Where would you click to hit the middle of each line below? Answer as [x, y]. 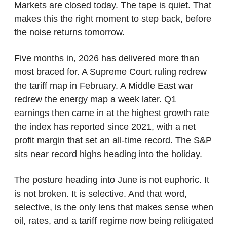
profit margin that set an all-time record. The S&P [113, 140]
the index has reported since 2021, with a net [105, 126]
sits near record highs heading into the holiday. [108, 154]
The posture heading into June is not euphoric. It [111, 180]
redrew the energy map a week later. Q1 [95, 99]
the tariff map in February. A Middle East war [103, 85]
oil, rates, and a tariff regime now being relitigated [113, 221]
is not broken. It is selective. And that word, [100, 193]
